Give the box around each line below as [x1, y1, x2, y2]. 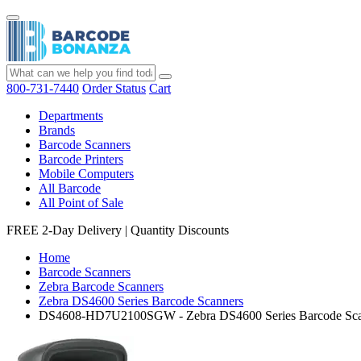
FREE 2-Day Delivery [6, 223, 122, 237]
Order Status [82, 81, 146, 95]
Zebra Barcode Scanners [39, 280, 164, 293]
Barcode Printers [39, 152, 123, 166]
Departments [39, 109, 103, 122]
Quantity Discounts [131, 223, 229, 237]
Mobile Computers [39, 167, 134, 180]
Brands [39, 123, 75, 137]
